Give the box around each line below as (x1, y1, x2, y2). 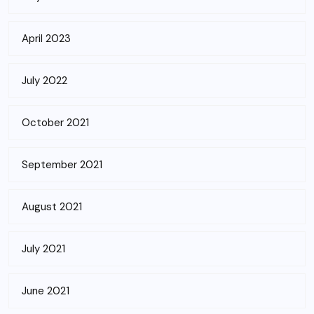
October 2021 (22, 115, 89, 130)
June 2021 (22, 283, 69, 298)
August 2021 (22, 199, 82, 214)
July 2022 (22, 73, 67, 88)
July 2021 (22, 241, 65, 256)
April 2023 (22, 31, 71, 46)
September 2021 (22, 157, 102, 172)
